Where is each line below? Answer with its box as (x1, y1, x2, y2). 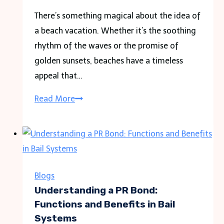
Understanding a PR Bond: (34, 184, 158, 196)
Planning (74, 198, 106, 208)
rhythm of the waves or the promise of (34, 40, 179, 50)
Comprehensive (74, 153, 132, 163)
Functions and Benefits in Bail (34, 198, 175, 210)
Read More (34, 93, 75, 103)
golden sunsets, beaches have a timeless (34, 55, 183, 65)
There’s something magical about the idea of (34, 10, 201, 20)
